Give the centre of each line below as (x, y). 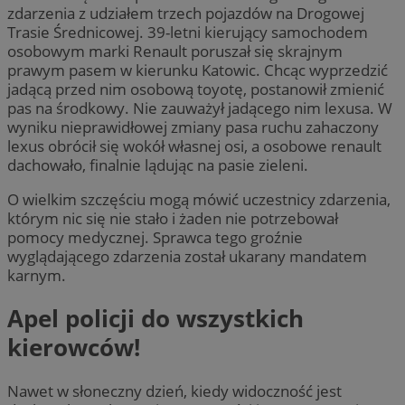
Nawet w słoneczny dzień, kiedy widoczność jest (174, 391)
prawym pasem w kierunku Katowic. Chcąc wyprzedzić (198, 70)
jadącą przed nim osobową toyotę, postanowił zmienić (196, 89)
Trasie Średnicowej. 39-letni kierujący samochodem (188, 32)
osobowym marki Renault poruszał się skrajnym (175, 51)
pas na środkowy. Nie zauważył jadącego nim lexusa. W (200, 108)
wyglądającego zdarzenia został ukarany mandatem (187, 256)
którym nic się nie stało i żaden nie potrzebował (173, 218)
